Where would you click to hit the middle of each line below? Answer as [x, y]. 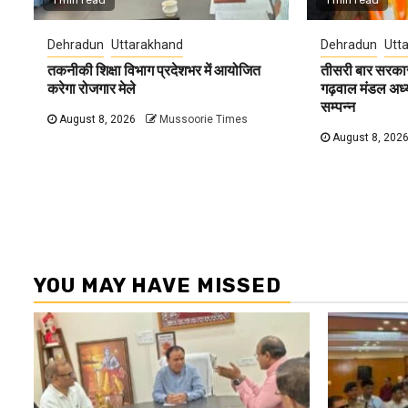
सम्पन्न [337, 107]
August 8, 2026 [96, 119]
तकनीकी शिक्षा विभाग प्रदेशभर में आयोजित [154, 70]
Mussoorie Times [204, 119]
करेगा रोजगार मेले [92, 88]
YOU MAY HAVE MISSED [158, 285]
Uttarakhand [147, 44]
